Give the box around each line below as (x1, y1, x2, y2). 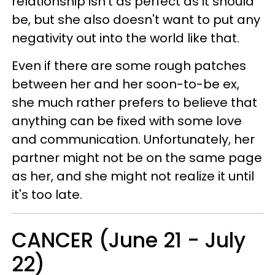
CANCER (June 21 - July (12, 226, 246, 255)
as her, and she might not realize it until (12, 168, 254, 185)
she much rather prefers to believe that (12, 94, 257, 112)
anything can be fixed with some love (12, 112, 242, 130)
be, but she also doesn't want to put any (12, 11, 260, 29)
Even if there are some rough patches (12, 57, 246, 75)
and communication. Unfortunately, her (12, 131, 255, 149)
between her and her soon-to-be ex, (12, 76, 239, 93)
